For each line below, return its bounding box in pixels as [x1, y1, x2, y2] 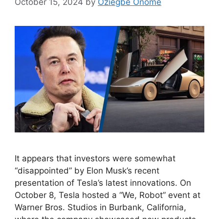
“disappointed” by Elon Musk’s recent [15, 166, 159, 176]
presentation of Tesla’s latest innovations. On [15, 178, 191, 188]
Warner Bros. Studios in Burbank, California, [15, 202, 186, 213]
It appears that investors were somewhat [15, 153, 175, 164]
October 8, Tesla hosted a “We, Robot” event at [15, 190, 200, 200]
